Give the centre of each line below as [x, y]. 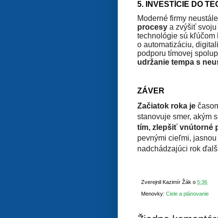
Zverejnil [152, 182]
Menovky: [154, 194]
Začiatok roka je [166, 106]
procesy [152, 27]
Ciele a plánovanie [187, 194]
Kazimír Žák [177, 182]
